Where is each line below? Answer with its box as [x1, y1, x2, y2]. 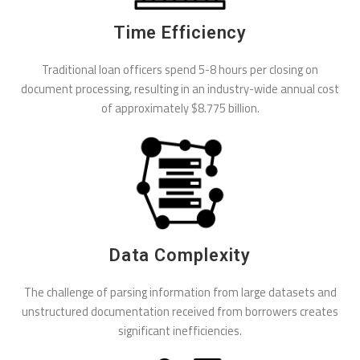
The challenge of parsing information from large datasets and [23, 283, 337, 302]
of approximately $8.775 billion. [100, 98, 260, 117]
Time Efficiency [112, 22, 247, 43]
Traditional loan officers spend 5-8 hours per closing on [42, 59, 318, 79]
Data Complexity [108, 245, 252, 266]
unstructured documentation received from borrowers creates [22, 302, 338, 321]
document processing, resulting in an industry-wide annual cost [21, 79, 339, 98]
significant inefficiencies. [118, 321, 242, 341]
